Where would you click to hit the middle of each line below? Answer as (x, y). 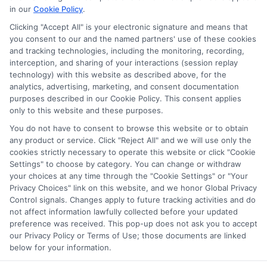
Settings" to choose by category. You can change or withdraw (125, 164)
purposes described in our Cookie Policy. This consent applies (125, 98)
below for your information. (60, 247)
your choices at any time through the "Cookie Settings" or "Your (129, 176)
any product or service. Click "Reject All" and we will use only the (131, 140)
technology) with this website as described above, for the (118, 74)
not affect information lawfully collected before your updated (124, 212)
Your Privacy (133, 91)
